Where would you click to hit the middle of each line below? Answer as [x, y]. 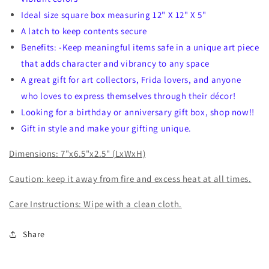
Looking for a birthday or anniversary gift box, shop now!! [138, 112]
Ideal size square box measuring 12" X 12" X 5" [115, 14]
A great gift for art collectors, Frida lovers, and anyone [131, 79]
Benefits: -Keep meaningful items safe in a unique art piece [140, 47]
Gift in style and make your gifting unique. [106, 128]
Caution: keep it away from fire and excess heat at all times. [130, 178]
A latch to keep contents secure [84, 31]
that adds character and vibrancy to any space [116, 63]
